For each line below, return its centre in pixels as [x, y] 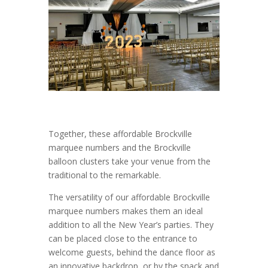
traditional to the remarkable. [104, 175]
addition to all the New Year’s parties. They [131, 224]
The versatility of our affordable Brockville [129, 197]
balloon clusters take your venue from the [129, 161]
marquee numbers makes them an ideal [125, 211]
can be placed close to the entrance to [123, 238]
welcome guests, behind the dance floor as [132, 252]
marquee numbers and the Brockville [119, 147]
